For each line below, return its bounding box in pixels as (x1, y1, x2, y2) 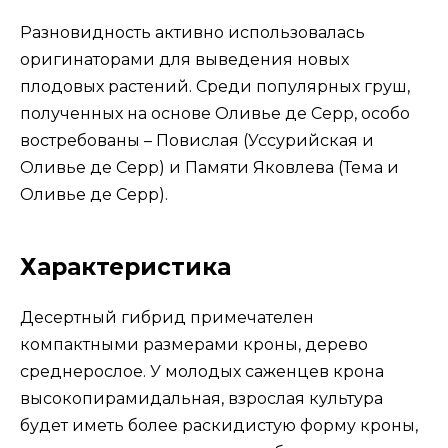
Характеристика (20, 253, 231, 282)
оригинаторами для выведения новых (20, 50, 349, 70)
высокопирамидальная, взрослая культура (20, 389, 383, 409)
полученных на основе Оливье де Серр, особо (20, 104, 410, 124)
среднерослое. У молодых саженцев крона (20, 362, 384, 382)
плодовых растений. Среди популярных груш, (20, 77, 410, 97)
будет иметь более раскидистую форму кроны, (20, 416, 418, 436)
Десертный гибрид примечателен (20, 308, 314, 328)
